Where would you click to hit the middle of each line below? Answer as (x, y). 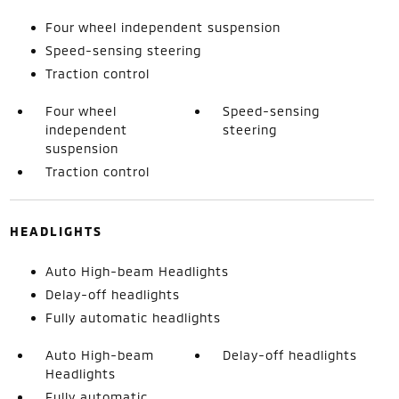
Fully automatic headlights (133, 317)
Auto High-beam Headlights (137, 271)
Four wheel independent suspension (163, 27)
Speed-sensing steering (123, 50)
